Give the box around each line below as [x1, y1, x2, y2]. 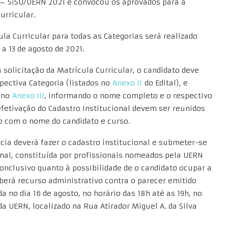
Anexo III [12, 91, 44, 100]
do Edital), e [142, 78, 188, 88]
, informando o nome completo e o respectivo [44, 91, 212, 100]
